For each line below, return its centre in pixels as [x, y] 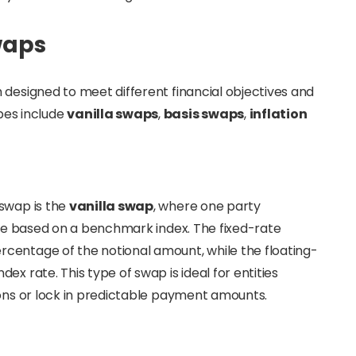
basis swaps [204, 114]
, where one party [207, 206]
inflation [278, 114]
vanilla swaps [113, 114]
